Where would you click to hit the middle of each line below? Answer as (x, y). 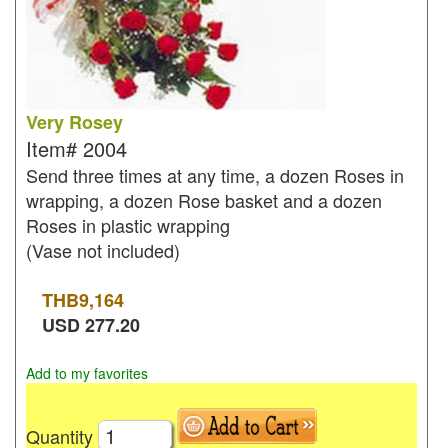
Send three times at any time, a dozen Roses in (215, 175)
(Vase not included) (103, 250)
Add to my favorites (87, 373)
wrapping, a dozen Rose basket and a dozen (204, 200)
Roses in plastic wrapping (128, 225)
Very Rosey (74, 122)
